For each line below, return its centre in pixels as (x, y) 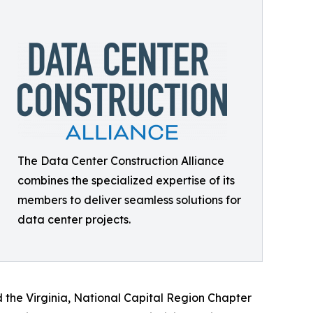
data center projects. (74, 219)
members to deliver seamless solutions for (129, 200)
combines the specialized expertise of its (126, 180)
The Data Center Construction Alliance (121, 161)
